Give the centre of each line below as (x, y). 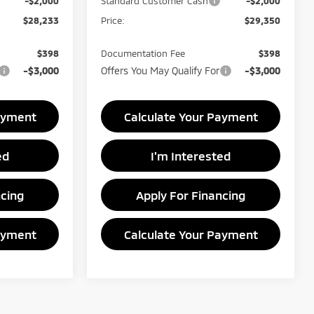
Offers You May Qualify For (161, 70)
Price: (113, 20)
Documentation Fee (143, 53)
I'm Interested (191, 155)
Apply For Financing (191, 194)
